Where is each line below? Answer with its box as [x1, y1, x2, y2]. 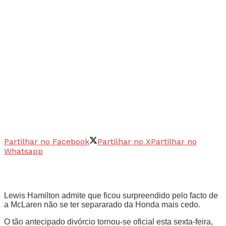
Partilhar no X [97, 136, 151, 146]
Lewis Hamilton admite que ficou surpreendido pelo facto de [4, 191, 218, 200]
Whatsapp [4, 146, 43, 156]
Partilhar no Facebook [4, 136, 89, 146]
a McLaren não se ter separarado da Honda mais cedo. [4, 200, 200, 209]
